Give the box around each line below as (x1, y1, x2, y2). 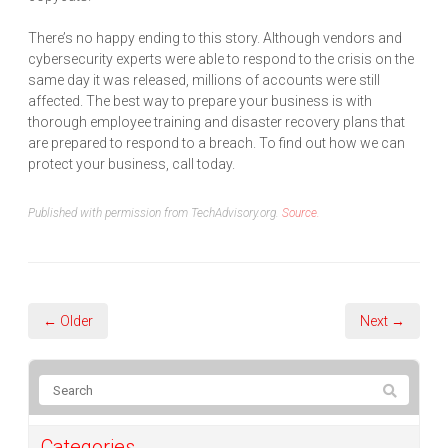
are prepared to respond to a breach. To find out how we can (28, 135, 405, 152)
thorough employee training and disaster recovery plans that (28, 114, 405, 131)
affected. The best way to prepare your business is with (28, 93, 372, 110)
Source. (282, 206, 320, 221)
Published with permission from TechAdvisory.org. (28, 206, 282, 221)
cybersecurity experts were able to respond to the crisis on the (28, 51, 414, 68)
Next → (360, 313, 405, 330)
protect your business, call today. (28, 156, 235, 173)
